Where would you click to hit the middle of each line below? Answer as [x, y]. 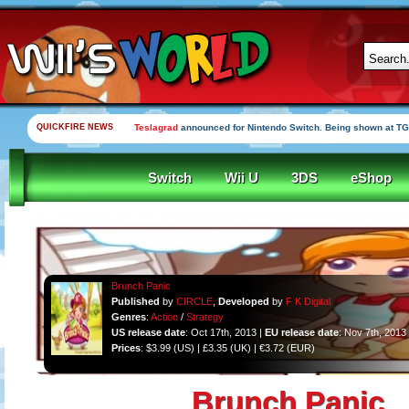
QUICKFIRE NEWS [75, 127]
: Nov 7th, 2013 [372, 332]
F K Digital [308, 301]
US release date [148, 332]
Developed [243, 301]
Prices [126, 348]
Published [135, 301]
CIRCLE [194, 301]
